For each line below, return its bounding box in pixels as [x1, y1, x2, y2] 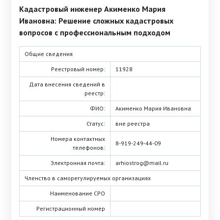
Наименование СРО [50, 190, 105, 197]
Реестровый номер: [51, 65, 105, 73]
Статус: [86, 120, 105, 127]
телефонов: [73, 144, 105, 151]
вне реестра [115, 120, 150, 127]
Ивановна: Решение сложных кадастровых [19, 16, 173, 26]
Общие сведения [25, 50, 73, 57]
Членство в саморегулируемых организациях [25, 174, 151, 182]
